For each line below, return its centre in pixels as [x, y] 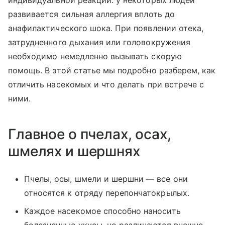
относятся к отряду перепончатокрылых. [107, 193]
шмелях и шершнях [74, 151]
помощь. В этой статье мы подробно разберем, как [112, 70]
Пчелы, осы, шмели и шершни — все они [106, 179]
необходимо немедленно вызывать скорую [95, 56]
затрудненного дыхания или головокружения [99, 42]
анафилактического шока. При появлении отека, [106, 28]
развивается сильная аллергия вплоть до [91, 14]
